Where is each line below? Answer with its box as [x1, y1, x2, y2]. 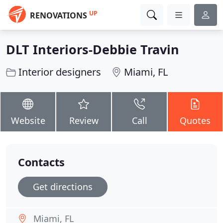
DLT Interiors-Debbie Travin [6, 41, 179, 58]
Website [10, 114, 45, 126]
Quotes [180, 114, 211, 126]
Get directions [33, 181, 93, 193]
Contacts [18, 155, 65, 169]
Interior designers [18, 65, 101, 79]
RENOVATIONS [30, 10, 87, 21]
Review [69, 114, 99, 126]
